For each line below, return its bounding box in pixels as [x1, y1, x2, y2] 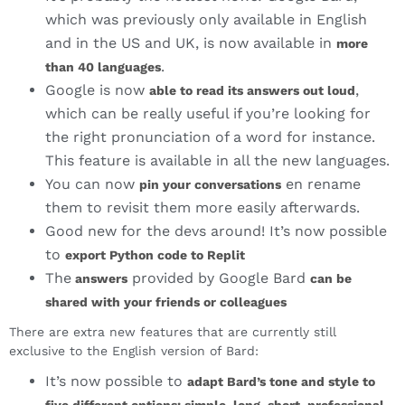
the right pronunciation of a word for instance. [45, 128, 375, 146]
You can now [45, 175, 139, 193]
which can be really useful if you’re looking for [45, 105, 371, 123]
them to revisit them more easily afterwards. [45, 199, 360, 217]
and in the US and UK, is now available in [45, 34, 336, 52]
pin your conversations [139, 177, 281, 193]
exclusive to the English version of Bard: [9, 344, 259, 359]
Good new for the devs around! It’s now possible [45, 222, 387, 240]
